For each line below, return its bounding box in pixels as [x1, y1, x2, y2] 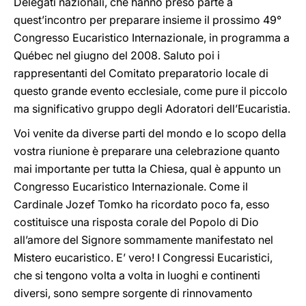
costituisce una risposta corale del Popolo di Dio [14, 215, 259, 229]
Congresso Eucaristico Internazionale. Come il [14, 180, 248, 193]
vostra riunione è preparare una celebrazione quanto [14, 144, 280, 158]
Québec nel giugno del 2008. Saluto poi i [14, 48, 220, 62]
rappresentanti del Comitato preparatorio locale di [14, 66, 268, 80]
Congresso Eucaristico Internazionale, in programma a [14, 31, 290, 44]
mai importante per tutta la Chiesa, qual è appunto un [14, 162, 281, 176]
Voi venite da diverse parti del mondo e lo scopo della [14, 126, 286, 140]
